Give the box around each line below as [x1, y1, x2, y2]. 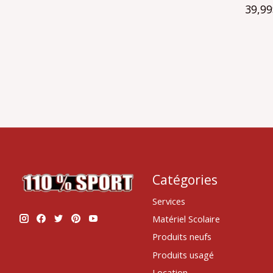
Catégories [152, 170, 218, 188]
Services [152, 195, 185, 208]
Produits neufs [152, 230, 211, 243]
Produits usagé [152, 248, 214, 261]
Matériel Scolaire [152, 213, 220, 225]
